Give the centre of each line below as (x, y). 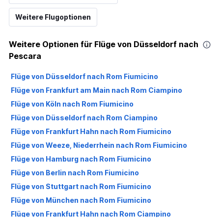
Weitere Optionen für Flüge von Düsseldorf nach (104, 44)
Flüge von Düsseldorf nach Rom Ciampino (84, 117)
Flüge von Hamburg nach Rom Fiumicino (81, 159)
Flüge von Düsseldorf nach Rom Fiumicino (84, 76)
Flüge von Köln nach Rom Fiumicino (72, 104)
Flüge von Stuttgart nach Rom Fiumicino (81, 186)
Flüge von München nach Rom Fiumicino (81, 200)
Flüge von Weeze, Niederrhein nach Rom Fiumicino (99, 145)
